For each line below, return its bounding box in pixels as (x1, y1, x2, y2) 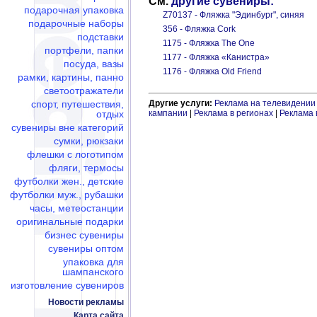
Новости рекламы (48, 297, 124, 307)
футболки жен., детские (14, 175, 124, 187)
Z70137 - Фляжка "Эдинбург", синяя (163, 10, 304, 20)
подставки (77, 31, 124, 42)
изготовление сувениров (11, 279, 124, 291)
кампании (149, 108, 188, 118)
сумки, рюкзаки (54, 135, 124, 146)
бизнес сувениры (45, 229, 124, 241)
